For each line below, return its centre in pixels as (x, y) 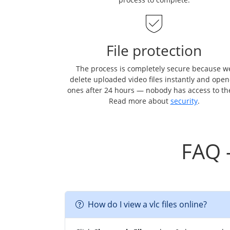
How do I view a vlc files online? (147, 205)
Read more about (139, 101)
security (184, 101)
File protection (154, 50)
